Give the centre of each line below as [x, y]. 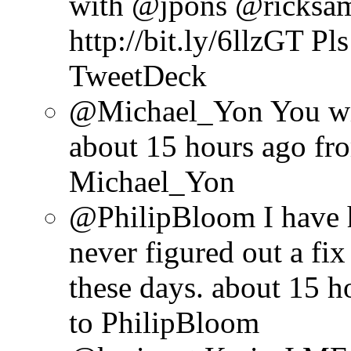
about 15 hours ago [188, 147]
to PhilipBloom [164, 323]
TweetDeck [138, 76]
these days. [136, 288]
